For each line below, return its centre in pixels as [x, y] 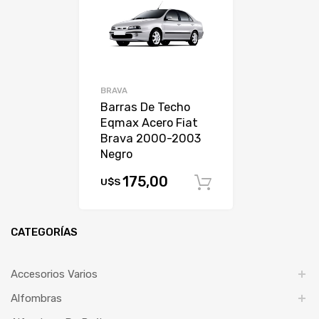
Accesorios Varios [54, 274]
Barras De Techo [146, 107]
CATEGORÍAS [44, 232]
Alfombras [36, 299]
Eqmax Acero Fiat [150, 122]
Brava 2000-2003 [151, 138]
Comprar [265, 183]
